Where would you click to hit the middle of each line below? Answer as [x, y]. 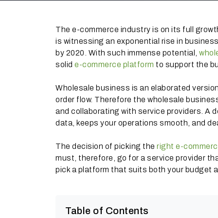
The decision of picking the [105, 146]
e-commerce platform [114, 64]
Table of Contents [107, 211]
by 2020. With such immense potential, [127, 53]
